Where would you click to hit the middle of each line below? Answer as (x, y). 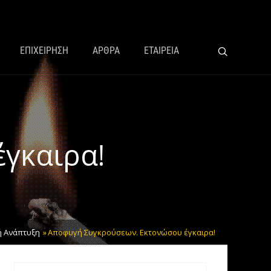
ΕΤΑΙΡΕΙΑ (162, 51)
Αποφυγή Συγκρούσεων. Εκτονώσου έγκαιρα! (132, 232)
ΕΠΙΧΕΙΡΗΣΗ (44, 51)
